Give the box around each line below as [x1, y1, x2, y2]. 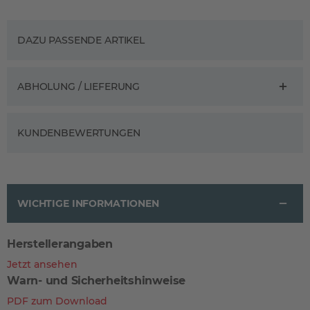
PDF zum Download [7, 295, 107, 307]
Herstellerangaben [7, 237, 113, 250]
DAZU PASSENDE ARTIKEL [17, 34, 145, 46]
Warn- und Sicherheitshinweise [7, 274, 186, 287]
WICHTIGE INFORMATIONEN [17, 197, 159, 210]
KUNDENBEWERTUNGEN [17, 127, 140, 139]
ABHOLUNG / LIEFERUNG [17, 80, 140, 93]
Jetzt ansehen [7, 258, 77, 271]
